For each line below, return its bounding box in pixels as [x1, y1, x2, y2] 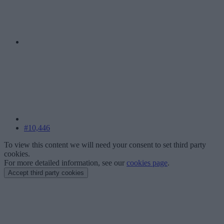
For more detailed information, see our [4, 158, 126, 167]
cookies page [126, 158, 167, 167]
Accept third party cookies [8, 169, 84, 177]
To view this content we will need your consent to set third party [4, 140, 206, 149]
